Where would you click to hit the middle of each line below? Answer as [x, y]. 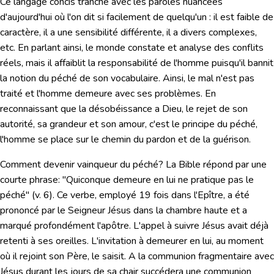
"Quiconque [88, 180]
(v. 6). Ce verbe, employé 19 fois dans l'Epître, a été [139, 195]
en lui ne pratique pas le [202, 180]
